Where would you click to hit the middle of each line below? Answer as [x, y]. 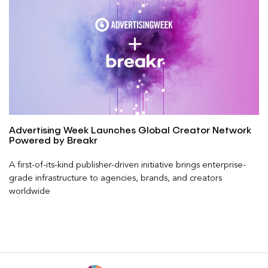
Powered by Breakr [53, 140]
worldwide [30, 191]
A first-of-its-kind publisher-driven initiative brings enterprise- [127, 165]
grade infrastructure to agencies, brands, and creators [115, 178]
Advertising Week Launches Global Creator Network [130, 130]
